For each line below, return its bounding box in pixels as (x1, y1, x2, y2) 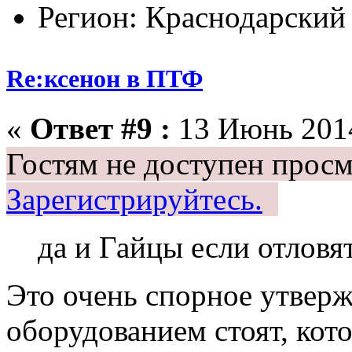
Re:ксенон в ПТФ (6, 64, 203, 93)
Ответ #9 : (30, 112, 170, 145)
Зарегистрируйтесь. (6, 182, 262, 216)
